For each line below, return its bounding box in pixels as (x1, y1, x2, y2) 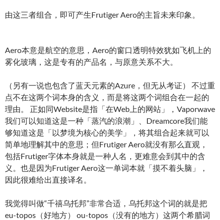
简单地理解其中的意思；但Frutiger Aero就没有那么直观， (5, 139, 208, 149)
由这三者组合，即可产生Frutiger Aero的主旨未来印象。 (5, 9, 200, 19)
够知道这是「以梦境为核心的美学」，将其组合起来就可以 (5, 127, 209, 137)
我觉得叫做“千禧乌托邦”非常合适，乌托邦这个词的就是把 (5, 198, 207, 208)
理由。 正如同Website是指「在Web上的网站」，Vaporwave (5, 104, 215, 113)
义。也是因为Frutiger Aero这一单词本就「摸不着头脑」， (5, 163, 208, 172)
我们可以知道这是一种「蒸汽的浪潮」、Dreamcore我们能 (5, 115, 208, 125)
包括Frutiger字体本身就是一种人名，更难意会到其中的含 (5, 151, 205, 161)
